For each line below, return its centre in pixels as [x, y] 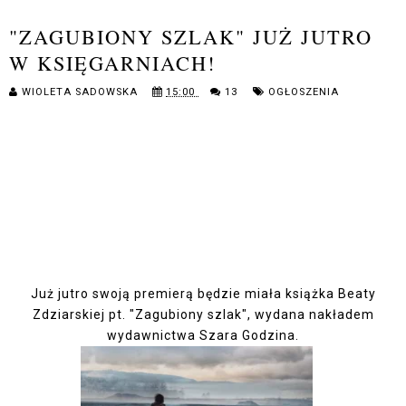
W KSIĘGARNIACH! [112, 63]
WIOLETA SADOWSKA [82, 92]
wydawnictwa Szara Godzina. [203, 336]
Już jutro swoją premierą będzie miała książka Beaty [203, 294]
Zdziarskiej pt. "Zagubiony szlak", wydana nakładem [203, 315]
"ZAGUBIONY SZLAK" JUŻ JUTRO [191, 37]
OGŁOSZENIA [304, 92]
